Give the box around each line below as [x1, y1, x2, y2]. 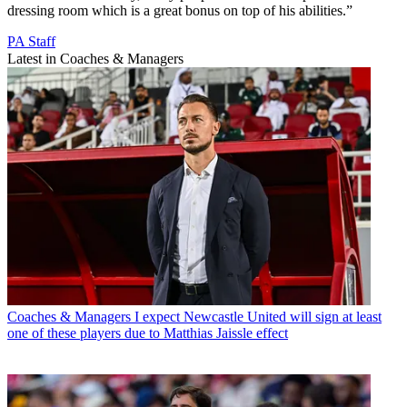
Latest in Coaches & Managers [7, 50, 184, 66]
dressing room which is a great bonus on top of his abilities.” [7, 2, 352, 18]
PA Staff [7, 33, 55, 49]
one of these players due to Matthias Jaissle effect [7, 324, 288, 341]
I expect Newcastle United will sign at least [134, 308, 382, 324]
